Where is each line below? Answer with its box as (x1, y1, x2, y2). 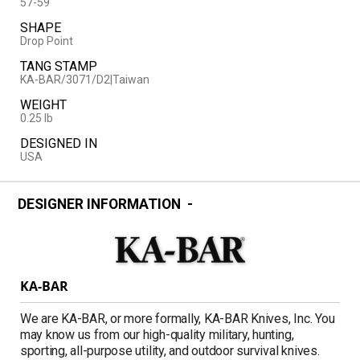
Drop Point (19, 35, 73, 48)
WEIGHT (19, 97, 67, 113)
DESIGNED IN (19, 136, 97, 152)
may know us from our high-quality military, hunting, (19, 326, 294, 342)
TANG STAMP (19, 59, 97, 75)
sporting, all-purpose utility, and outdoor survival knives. (19, 342, 320, 358)
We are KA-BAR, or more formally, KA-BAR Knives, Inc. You (19, 310, 335, 326)
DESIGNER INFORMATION (18, 195, 181, 212)
